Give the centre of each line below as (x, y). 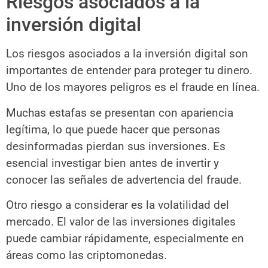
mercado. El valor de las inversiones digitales (121, 222)
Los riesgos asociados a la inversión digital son (127, 54)
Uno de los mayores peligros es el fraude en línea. (133, 87)
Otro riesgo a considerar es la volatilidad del (118, 205)
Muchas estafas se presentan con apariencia (120, 112)
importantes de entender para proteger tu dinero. (129, 71)
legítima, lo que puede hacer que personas (113, 129)
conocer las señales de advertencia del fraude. (124, 179)
